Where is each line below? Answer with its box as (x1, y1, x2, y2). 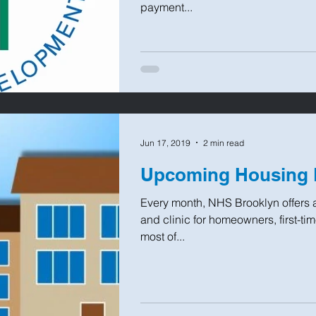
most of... (140, 229, 185, 243)
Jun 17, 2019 (140, 137, 190, 148)
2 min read (203, 137, 244, 148)
